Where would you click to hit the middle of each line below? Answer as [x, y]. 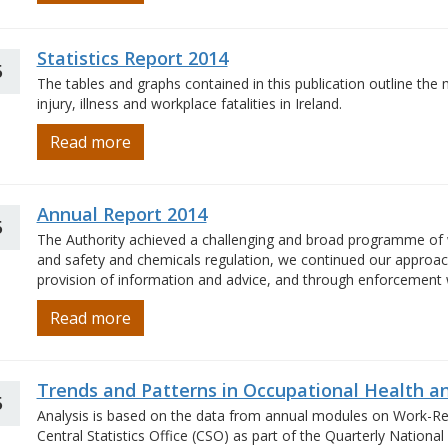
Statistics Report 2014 [132, 58]
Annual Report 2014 [121, 214]
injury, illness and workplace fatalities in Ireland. [189, 103]
